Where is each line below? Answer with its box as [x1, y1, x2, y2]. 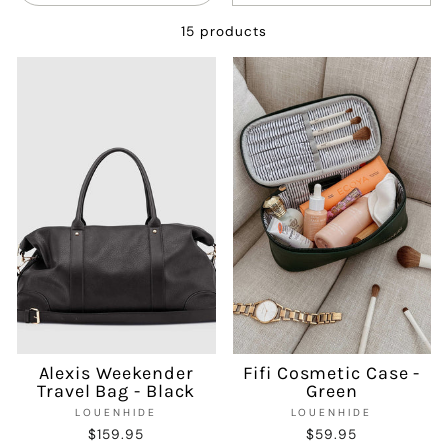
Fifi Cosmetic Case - [243, 362, 421, 385]
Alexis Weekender [38, 362, 194, 385]
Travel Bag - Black [37, 380, 196, 403]
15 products [180, 22, 268, 40]
